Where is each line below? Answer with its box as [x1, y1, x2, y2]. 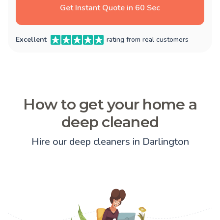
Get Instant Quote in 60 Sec [60, 2, 160, 14]
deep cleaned [61, 113, 159, 132]
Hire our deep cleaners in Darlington [31, 135, 189, 149]
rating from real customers [107, 35, 189, 45]
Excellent [16, 35, 47, 45]
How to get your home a [23, 95, 197, 114]
